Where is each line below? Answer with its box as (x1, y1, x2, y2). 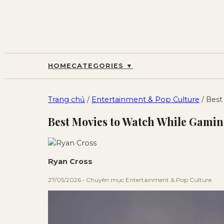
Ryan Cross (48, 157, 92, 166)
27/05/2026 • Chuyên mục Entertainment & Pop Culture (48, 175, 211, 183)
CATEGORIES (71, 62, 126, 69)
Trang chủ (48, 95, 85, 104)
